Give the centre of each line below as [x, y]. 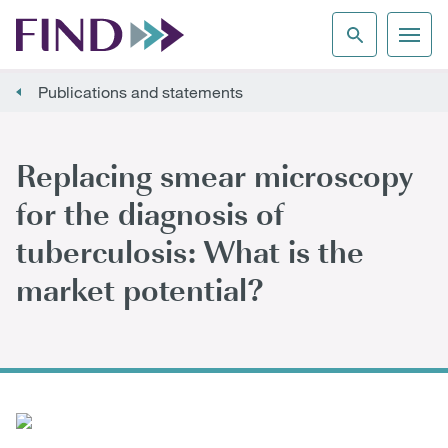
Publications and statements [140, 92]
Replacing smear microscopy [214, 174]
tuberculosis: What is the [190, 250]
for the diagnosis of [150, 212]
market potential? [139, 288]
